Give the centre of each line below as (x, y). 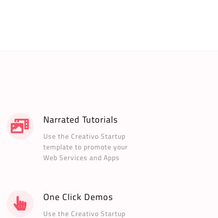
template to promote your (86, 147)
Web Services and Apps (82, 158)
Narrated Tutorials (81, 120)
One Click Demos (78, 197)
